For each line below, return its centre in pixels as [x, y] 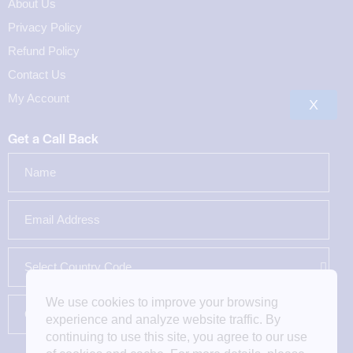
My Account [39, 98]
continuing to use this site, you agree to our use [176, 337]
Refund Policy [44, 51]
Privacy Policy [45, 28]
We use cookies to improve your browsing [162, 302]
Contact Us [37, 75]
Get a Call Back [53, 138]
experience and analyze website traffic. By [163, 320]
